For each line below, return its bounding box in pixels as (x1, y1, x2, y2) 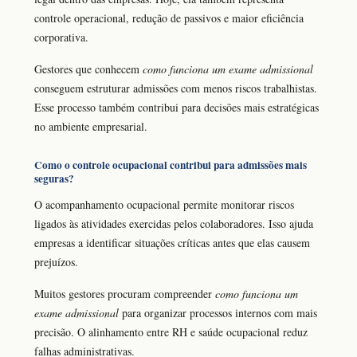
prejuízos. (34, 253, 78, 269)
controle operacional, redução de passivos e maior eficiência (34, 10, 304, 25)
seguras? (34, 171, 74, 187)
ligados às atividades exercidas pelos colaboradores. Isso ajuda (34, 215, 313, 231)
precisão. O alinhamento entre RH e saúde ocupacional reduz (34, 324, 308, 340)
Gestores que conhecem (34, 61, 143, 77)
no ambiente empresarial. (34, 119, 147, 135)
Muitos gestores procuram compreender (34, 286, 215, 302)
